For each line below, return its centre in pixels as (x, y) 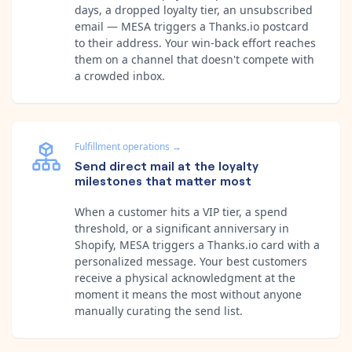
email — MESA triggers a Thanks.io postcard (192, 26)
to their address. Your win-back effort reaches (195, 42)
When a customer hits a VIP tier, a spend (181, 211)
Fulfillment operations (122, 146)
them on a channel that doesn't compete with (194, 59)
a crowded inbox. (120, 75)
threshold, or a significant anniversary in (182, 228)
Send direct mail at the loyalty (167, 165)
